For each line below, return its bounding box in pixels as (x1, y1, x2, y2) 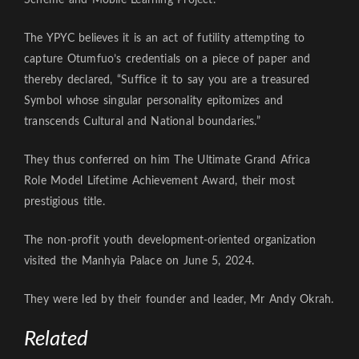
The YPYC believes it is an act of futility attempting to (24, 32, 305, 44)
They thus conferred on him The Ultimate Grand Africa (24, 154, 311, 166)
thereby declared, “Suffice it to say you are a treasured (24, 74, 310, 86)
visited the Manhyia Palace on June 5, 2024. (24, 255, 254, 267)
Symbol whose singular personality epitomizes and (24, 95, 284, 107)
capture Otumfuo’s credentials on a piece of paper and (24, 53, 311, 65)
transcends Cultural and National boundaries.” (24, 115, 260, 127)
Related (24, 328, 88, 349)
